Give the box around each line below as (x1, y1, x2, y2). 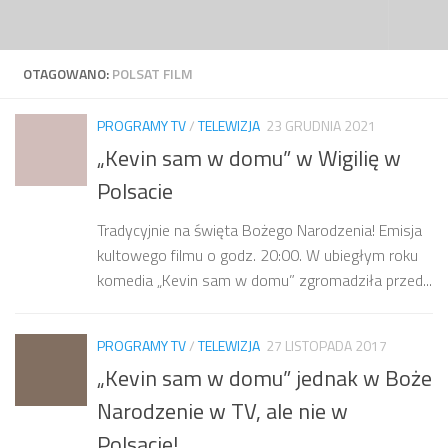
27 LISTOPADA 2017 (266, 335, 387, 357)
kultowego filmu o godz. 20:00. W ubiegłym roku (97, 243, 418, 268)
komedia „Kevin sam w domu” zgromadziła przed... (97, 268, 432, 293)
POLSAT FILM (112, 63, 193, 84)
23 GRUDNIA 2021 (266, 115, 376, 136)
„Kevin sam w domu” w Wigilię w (97, 141, 401, 176)
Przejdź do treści (27, 19, 144, 43)
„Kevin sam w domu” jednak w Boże (97, 361, 432, 396)
